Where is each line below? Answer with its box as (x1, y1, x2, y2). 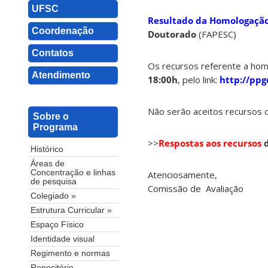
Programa (33, 122, 78, 133)
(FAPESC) (196, 28, 236, 41)
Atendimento (32, 70, 90, 80)
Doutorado (148, 28, 196, 41)
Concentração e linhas (31, 168, 115, 178)
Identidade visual (31, 234, 95, 244)
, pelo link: (178, 74, 220, 86)
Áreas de (31, 159, 65, 169)
